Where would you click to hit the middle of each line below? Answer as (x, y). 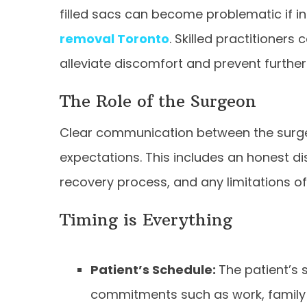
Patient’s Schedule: (155, 269)
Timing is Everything (146, 219)
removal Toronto (114, 38)
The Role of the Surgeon (158, 100)
